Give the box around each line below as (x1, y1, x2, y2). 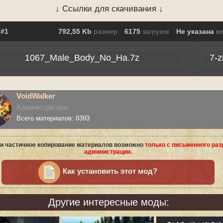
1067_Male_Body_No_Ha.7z (24, 53, 139, 63)
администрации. (84, 148, 132, 155)
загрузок (142, 27, 169, 35)
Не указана (176, 27, 216, 35)
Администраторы (16, 104, 68, 111)
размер (94, 27, 117, 35)
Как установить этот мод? (63, 167, 157, 175)
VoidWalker (16, 92, 55, 100)
